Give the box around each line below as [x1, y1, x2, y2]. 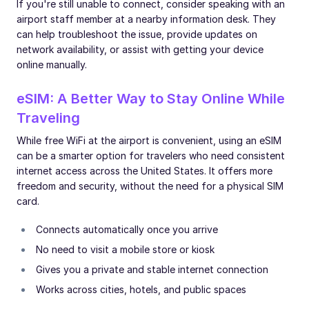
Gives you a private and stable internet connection [36, 263, 268, 275]
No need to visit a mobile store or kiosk [36, 243, 215, 255]
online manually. [17, 59, 87, 70]
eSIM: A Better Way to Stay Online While [17, 90, 285, 107]
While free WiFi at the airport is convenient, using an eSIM [17, 134, 281, 146]
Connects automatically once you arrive [36, 223, 218, 235]
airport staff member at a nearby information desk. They [17, 13, 276, 25]
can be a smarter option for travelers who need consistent [17, 150, 285, 161]
